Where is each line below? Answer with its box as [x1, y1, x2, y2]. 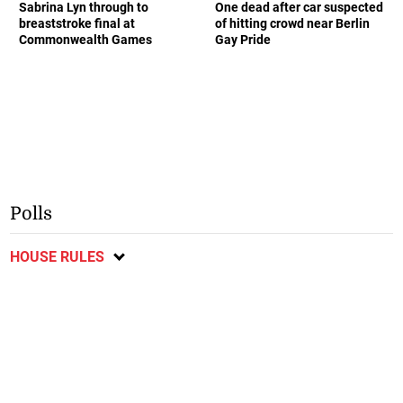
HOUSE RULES [10, 247, 105, 265]
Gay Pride [215, 31, 271, 47]
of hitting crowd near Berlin [215, 15, 370, 31]
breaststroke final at [19, 15, 136, 31]
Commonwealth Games [19, 31, 153, 47]
